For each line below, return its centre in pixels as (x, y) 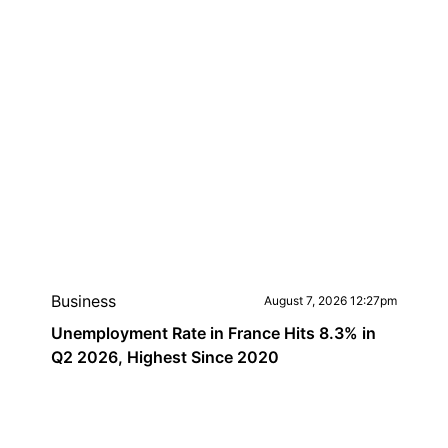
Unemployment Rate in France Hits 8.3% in (213, 333)
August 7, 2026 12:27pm (331, 300)
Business (83, 301)
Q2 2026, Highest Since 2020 (164, 357)
